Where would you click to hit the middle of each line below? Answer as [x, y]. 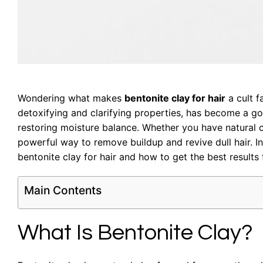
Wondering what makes [71, 98]
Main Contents [63, 190]
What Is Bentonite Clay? [135, 233]
